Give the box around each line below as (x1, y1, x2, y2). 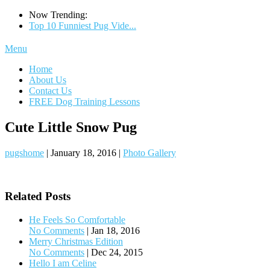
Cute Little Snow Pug (5, 119, 137, 135)
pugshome (5, 147, 44, 158)
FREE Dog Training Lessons (29, 96, 140, 107)
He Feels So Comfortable (29, 215, 125, 225)
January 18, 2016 (51, 147, 116, 158)
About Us (29, 74, 66, 85)
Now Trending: (29, 10, 87, 20)
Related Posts (5, 190, 71, 203)
